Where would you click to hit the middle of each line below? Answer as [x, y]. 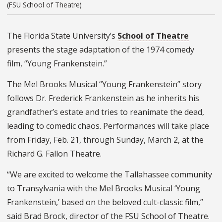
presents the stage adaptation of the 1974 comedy [101, 50]
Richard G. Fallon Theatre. [54, 154]
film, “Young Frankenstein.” [57, 64]
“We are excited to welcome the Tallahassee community [110, 175]
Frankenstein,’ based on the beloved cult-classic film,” [105, 202]
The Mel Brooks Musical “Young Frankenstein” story [104, 84]
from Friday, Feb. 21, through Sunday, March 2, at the [105, 140]
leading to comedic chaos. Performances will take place [108, 126]
